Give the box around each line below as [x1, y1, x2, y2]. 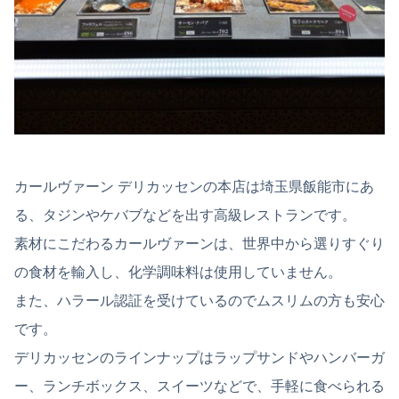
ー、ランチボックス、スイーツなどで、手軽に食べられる [14, 379, 385, 395]
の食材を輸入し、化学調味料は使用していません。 [14, 265, 342, 281]
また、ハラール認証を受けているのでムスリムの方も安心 [14, 293, 385, 309]
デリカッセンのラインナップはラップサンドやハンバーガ [14, 350, 385, 366]
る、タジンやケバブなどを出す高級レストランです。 [14, 208, 356, 224]
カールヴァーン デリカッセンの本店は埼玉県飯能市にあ [14, 179, 374, 195]
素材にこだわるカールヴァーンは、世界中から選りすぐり [14, 236, 385, 252]
